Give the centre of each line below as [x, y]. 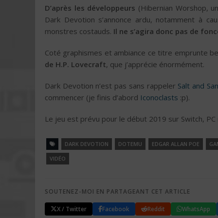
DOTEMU [130, 144]
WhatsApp [196, 209]
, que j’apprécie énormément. [155, 64]
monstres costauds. [79, 31]
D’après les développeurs [90, 8]
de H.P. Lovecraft [75, 64]
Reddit [156, 209]
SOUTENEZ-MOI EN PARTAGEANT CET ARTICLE [118, 192]
